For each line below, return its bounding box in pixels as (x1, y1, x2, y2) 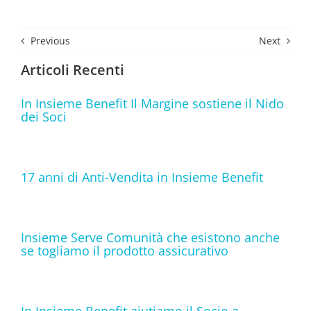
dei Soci (21, 108, 67, 125)
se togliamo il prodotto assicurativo (21, 242, 228, 259)
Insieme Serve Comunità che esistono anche (21, 228, 280, 246)
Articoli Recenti (21, 60, 124, 79)
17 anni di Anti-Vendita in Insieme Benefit (21, 168, 263, 185)
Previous (31, 34, 70, 48)
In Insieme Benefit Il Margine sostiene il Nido (21, 94, 284, 112)
